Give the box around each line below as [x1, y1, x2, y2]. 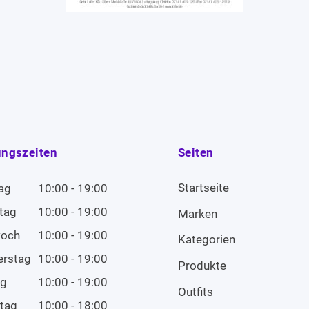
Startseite [178, 180, 229, 195]
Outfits [178, 284, 213, 299]
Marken [178, 206, 217, 221]
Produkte [178, 259, 226, 273]
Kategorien [178, 232, 235, 247]
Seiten [178, 146, 214, 160]
